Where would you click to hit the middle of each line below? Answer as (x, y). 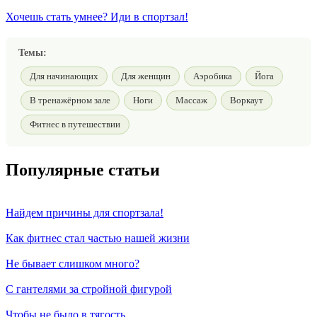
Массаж (191, 100)
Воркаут (247, 100)
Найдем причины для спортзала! (85, 212)
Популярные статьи (83, 169)
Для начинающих (64, 76)
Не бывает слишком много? (73, 263)
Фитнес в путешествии (75, 124)
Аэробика (213, 76)
